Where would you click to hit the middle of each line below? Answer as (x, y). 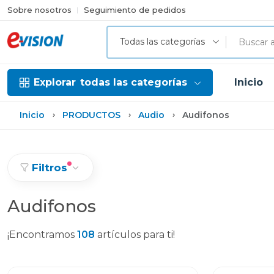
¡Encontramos (42, 235)
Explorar (55, 82)
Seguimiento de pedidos (135, 10)
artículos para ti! (135, 235)
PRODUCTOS (91, 115)
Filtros (50, 168)
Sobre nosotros (39, 10)
